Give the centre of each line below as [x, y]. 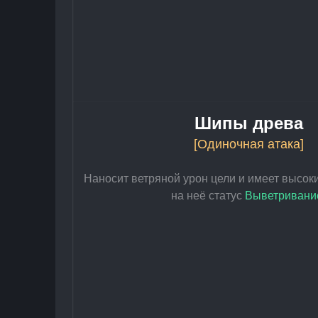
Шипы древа [248, 123]
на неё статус [208, 196]
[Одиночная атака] [248, 144]
